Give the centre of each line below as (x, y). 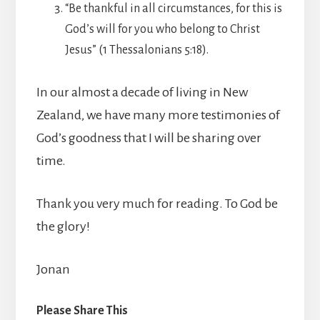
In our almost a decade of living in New (142, 92)
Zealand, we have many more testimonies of (158, 115)
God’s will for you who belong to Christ (162, 29)
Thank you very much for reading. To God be (157, 204)
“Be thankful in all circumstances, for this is (173, 9)
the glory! (63, 226)
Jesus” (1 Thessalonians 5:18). (136, 50)
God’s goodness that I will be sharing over (149, 138)
